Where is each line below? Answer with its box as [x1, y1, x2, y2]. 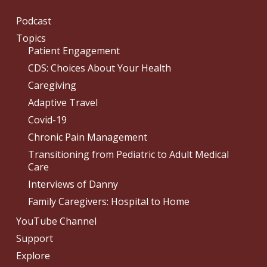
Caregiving [27, 79, 76, 92]
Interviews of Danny [27, 178, 118, 191]
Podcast [15, 14, 51, 28]
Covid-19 [27, 113, 67, 127]
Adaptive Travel [27, 96, 98, 110]
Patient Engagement [27, 44, 120, 58]
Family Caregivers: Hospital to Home [27, 195, 190, 209]
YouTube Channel [15, 215, 97, 228]
